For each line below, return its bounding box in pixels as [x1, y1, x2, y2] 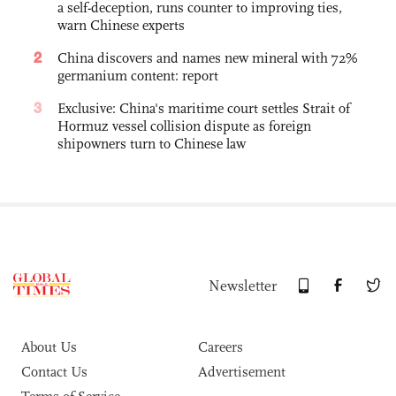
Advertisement [198, 363, 286, 381]
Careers [198, 339, 243, 356]
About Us [21, 339, 77, 356]
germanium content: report [57, 67, 218, 85]
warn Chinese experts [57, 17, 185, 34]
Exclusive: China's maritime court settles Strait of [57, 100, 350, 118]
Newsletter [209, 277, 277, 296]
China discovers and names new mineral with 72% [57, 49, 358, 67]
